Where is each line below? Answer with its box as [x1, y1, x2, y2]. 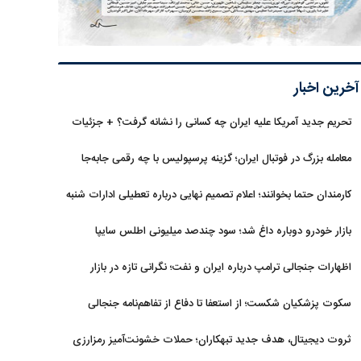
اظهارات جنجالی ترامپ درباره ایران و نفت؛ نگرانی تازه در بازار [90, 259, 351, 276]
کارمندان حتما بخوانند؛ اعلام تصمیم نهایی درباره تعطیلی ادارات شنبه [66, 186, 351, 204]
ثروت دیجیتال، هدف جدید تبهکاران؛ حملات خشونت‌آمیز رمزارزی [73, 331, 351, 349]
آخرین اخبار [294, 77, 359, 101]
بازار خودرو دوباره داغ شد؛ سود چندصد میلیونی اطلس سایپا [95, 222, 351, 240]
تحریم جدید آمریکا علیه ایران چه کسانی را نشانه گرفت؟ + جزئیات [72, 114, 351, 131]
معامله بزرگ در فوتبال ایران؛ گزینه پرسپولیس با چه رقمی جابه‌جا [81, 150, 351, 168]
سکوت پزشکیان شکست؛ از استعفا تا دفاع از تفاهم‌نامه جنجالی [88, 295, 351, 313]
